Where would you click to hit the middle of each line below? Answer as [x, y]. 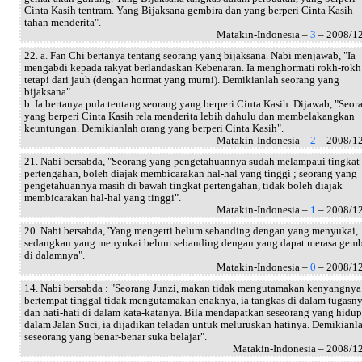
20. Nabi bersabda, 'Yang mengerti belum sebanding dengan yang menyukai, [191, 231]
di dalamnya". [55, 255]
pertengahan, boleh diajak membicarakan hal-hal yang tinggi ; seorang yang [191, 173]
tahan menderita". [63, 22]
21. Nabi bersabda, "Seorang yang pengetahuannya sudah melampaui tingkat [192, 161]
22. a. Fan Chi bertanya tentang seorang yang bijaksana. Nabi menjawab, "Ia [190, 55]
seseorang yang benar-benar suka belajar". [116, 337]
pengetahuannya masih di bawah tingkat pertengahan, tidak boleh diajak [183, 185]
